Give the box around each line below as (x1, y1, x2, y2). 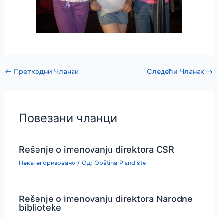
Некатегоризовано (19, 159, 76, 166)
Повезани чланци (19, 111, 118, 126)
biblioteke (19, 201, 62, 213)
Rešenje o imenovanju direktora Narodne (19, 193, 193, 204)
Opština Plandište (94, 159, 146, 166)
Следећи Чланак (147, 67, 207, 76)
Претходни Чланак (11, 67, 79, 76)
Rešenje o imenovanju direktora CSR (19, 144, 175, 155)
